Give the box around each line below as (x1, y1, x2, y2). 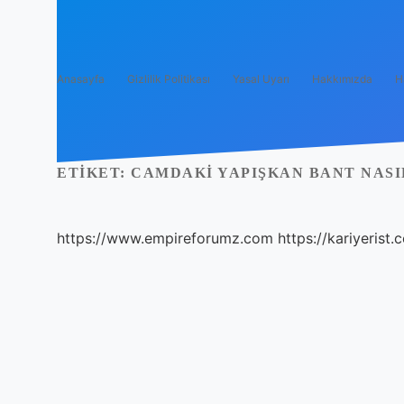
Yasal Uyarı (233, 72, 289, 86)
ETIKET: (57, 165, 131, 180)
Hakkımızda (312, 72, 372, 86)
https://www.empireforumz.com (57, 229, 273, 247)
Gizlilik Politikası (127, 72, 210, 86)
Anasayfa (57, 72, 105, 86)
